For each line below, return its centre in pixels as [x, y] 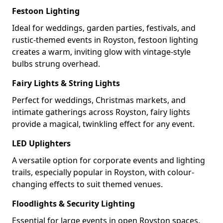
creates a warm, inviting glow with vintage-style [101, 52]
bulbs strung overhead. [56, 64]
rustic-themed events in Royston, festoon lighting [105, 40]
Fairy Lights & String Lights [66, 83]
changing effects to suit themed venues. [87, 184]
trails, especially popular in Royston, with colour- [103, 172]
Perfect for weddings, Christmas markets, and [99, 100]
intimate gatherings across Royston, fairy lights [101, 112]
